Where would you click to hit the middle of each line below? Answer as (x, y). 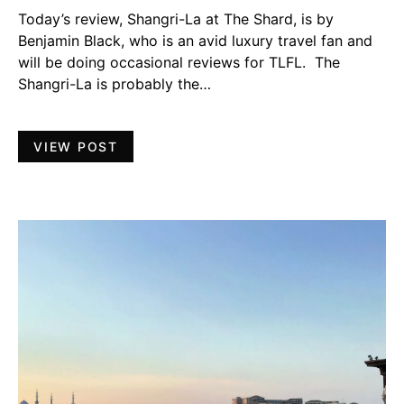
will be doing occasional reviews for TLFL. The (179, 62)
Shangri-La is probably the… (115, 83)
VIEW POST (76, 146)
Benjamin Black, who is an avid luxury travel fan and (195, 40)
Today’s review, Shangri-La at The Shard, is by (176, 18)
